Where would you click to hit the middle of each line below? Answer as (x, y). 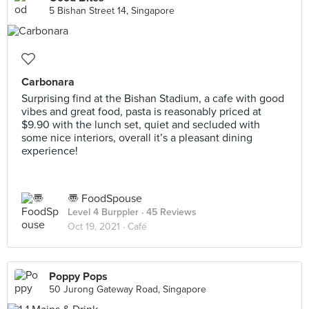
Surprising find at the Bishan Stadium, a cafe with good (153, 99)
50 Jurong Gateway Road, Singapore (128, 289)
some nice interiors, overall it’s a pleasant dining (137, 138)
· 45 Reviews (168, 212)
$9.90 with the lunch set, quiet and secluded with (141, 125)
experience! (50, 151)
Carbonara (48, 82)
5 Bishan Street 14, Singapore (112, 11)
